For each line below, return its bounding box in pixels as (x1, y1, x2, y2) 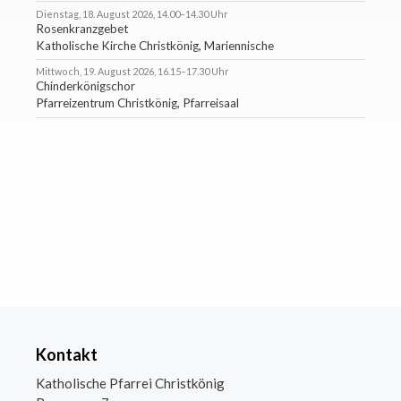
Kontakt (36, 344, 98, 364)
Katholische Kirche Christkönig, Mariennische (36, 38, 274, 53)
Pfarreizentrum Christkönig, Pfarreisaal (36, 96, 239, 111)
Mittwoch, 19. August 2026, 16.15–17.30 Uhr (36, 65, 229, 78)
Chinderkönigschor (36, 79, 135, 94)
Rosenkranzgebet (36, 21, 128, 36)
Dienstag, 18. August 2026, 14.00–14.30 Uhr (36, 7, 228, 20)
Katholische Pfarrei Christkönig (36, 374, 225, 391)
